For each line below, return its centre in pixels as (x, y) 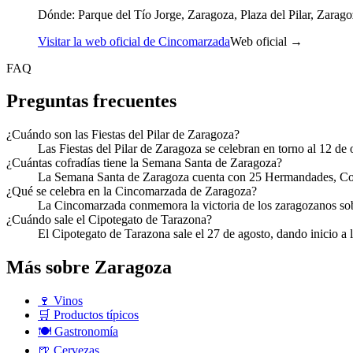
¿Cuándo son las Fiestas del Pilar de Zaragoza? (123, 135)
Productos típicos (95, 315)
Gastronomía (85, 332)
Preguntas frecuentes (91, 101)
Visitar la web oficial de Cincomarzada (134, 41)
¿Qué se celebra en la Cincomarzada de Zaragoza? (132, 191)
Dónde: (56, 14)
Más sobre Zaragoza (89, 268)
